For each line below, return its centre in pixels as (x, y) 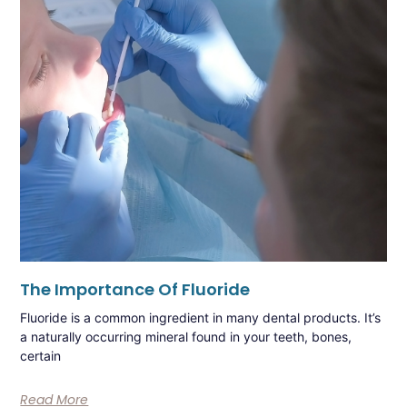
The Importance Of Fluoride (135, 289)
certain (41, 355)
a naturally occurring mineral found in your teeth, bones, (186, 336)
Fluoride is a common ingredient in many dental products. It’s (201, 317)
